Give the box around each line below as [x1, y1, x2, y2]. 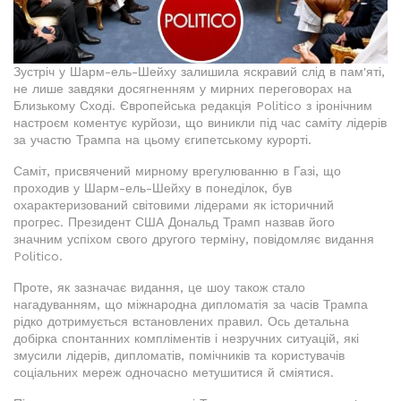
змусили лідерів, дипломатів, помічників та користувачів [13, 347, 345, 363]
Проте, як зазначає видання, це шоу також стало [13, 279, 305, 294]
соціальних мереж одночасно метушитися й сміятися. [13, 364, 334, 380]
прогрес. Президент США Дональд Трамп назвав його [13, 214, 335, 229]
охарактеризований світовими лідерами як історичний [13, 197, 334, 212]
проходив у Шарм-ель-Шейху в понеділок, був [13, 180, 292, 195]
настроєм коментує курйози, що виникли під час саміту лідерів [13, 115, 387, 130]
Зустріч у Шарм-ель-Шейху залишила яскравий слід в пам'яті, [13, 64, 385, 79]
